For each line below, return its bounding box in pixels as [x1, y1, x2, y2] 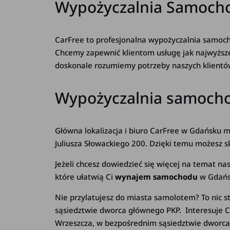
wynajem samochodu [115, 171, 200, 182]
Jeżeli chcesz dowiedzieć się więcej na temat [55, 159, 216, 169]
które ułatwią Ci [55, 171, 116, 182]
